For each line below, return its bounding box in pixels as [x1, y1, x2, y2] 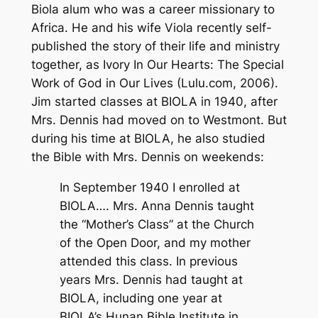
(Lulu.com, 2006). [172, 76, 278, 91]
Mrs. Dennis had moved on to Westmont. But [31, 113, 287, 128]
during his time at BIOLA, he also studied [31, 131, 265, 146]
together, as [31, 57, 103, 72]
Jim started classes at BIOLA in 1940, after [31, 94, 278, 109]
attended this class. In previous [59, 254, 238, 269]
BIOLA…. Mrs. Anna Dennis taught [59, 199, 254, 214]
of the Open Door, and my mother [59, 236, 251, 251]
